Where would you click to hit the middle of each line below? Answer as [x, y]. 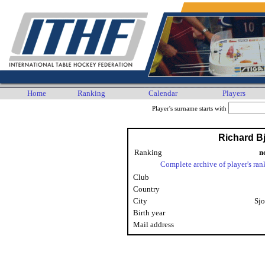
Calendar [163, 93]
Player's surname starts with [190, 109]
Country [146, 189]
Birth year [149, 213]
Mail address [153, 224]
